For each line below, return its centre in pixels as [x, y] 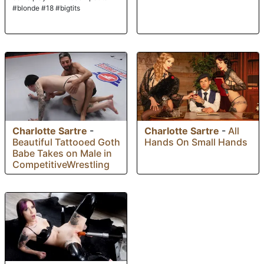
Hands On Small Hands [196, 142]
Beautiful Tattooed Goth [66, 142]
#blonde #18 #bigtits [46, 8]
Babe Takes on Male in [62, 154]
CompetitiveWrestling [61, 165]
